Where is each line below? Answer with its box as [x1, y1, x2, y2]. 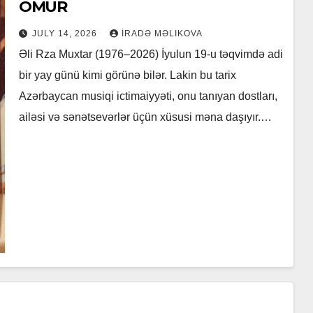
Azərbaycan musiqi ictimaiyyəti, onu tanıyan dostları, [18, 90, 277, 103]
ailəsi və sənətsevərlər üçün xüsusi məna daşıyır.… [18, 111, 272, 124]
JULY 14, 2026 [31, 29, 100, 39]
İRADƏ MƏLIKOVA [121, 29, 203, 39]
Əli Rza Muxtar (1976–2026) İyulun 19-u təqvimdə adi [18, 48, 283, 61]
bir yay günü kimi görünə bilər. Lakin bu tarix [18, 69, 236, 82]
